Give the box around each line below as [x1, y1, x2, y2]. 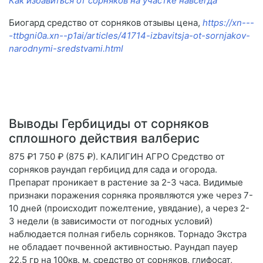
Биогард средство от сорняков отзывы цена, [9, 17, 203, 29]
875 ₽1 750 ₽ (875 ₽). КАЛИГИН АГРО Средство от [9, 151, 225, 163]
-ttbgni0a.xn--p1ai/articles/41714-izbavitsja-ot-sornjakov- [9, 30, 250, 42]
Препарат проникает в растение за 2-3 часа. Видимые [9, 177, 243, 188]
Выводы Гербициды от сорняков [9, 116, 209, 131]
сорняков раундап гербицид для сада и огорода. [9, 164, 217, 176]
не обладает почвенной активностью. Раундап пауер [9, 241, 238, 253]
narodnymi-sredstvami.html [9, 43, 123, 55]
